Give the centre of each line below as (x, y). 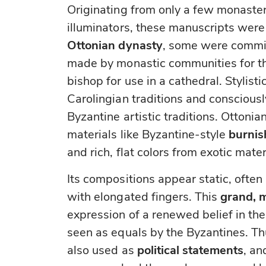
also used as (102, 251)
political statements (190, 251)
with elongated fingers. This (144, 197)
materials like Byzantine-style (148, 135)
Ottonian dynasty (115, 46)
